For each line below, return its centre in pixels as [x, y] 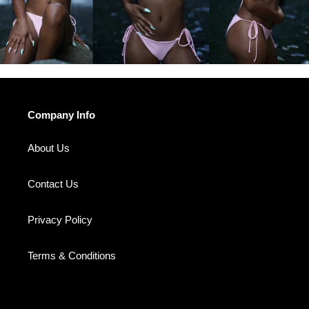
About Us [49, 148]
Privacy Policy [60, 219]
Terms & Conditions [72, 255]
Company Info [61, 115]
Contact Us [53, 183]
